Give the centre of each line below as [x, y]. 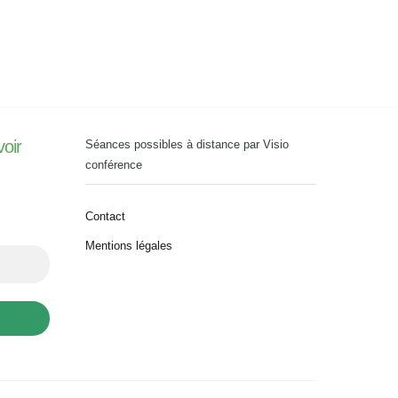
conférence [114, 165]
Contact [105, 216]
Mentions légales [129, 246]
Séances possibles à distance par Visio [187, 144]
